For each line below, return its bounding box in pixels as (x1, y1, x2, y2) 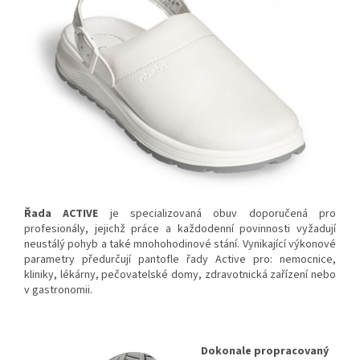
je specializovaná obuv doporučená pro (98, 206, 337, 223)
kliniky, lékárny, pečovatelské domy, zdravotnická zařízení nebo (24, 267, 336, 284)
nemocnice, (280, 252, 336, 268)
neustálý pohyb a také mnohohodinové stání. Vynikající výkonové (24, 236, 336, 253)
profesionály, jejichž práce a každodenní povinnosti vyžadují (24, 221, 336, 238)
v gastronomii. (24, 282, 95, 299)
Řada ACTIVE (24, 206, 99, 223)
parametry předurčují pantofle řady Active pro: (24, 252, 280, 268)
